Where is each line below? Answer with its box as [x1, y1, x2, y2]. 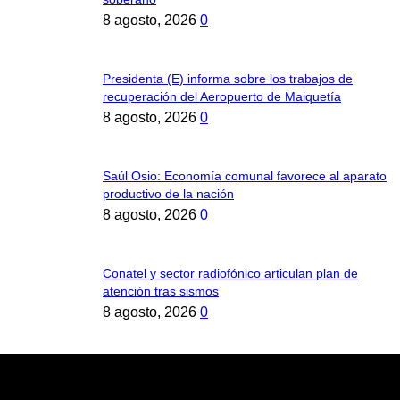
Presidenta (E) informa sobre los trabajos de [103, 71, 353, 86]
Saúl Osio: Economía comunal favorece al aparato [103, 168, 387, 183]
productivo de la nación [103, 186, 234, 201]
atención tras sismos [103, 283, 219, 298]
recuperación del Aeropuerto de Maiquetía [103, 88, 341, 104]
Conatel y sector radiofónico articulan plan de [103, 265, 358, 280]
